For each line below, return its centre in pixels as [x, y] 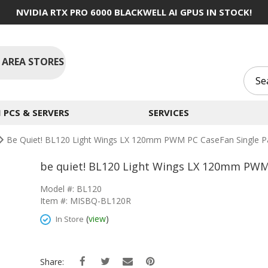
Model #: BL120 [71, 189]
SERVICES [168, 112]
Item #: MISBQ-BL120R [86, 201]
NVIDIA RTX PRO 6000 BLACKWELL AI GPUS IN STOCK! [134, 12]
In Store [70, 219]
